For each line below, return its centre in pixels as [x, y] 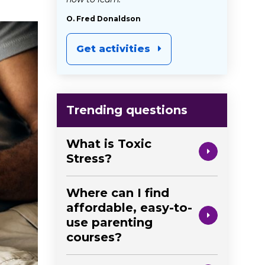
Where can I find [118, 193]
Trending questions [127, 110]
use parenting [109, 222]
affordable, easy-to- [129, 207]
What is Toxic [109, 143]
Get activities [113, 49]
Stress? [89, 158]
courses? [94, 237]
